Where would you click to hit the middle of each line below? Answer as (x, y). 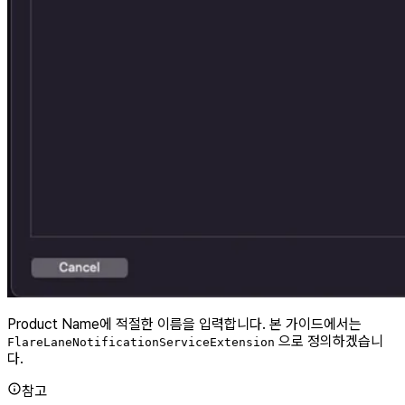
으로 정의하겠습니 (329, 342)
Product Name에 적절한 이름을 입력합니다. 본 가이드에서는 (184, 325)
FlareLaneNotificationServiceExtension (141, 343)
